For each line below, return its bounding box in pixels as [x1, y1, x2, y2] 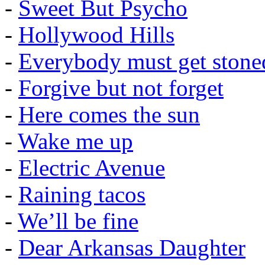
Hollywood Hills [18, 22, 174, 48]
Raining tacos [18, 182, 146, 208]
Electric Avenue [18, 155, 165, 181]
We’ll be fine [18, 208, 138, 234]
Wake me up [18, 128, 133, 154]
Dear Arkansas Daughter [18, 235, 245, 261]
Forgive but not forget [18, 75, 224, 101]
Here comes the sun [18, 102, 200, 128]
